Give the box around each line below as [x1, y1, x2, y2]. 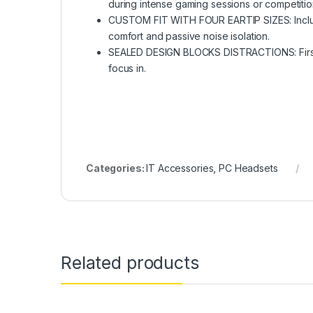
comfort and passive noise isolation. [108, 30, 270, 43]
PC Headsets [219, 162, 278, 175]
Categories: [86, 162, 147, 175]
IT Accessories [146, 162, 214, 175]
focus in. [108, 62, 146, 75]
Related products [61, 252, 199, 273]
